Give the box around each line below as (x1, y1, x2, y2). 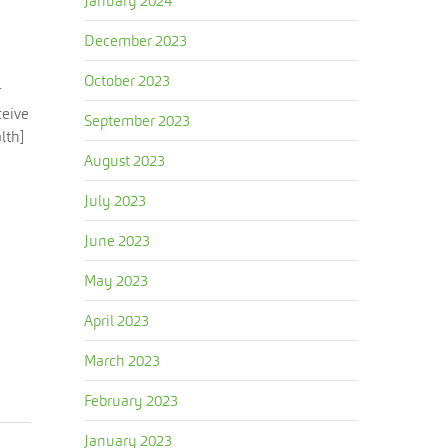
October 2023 (84, 71, 171, 90)
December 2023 (84, 31, 188, 50)
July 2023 (84, 191, 147, 210)
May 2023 (84, 271, 149, 290)
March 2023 (84, 351, 161, 370)
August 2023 (84, 151, 166, 170)
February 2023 (84, 391, 179, 410)
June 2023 (84, 231, 151, 250)
